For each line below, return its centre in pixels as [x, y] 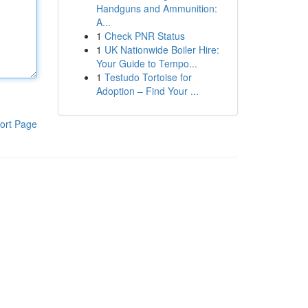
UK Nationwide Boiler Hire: [162, 49]
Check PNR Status [144, 36]
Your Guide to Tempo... [146, 63]
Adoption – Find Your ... [147, 91]
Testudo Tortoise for [148, 77]
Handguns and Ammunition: [156, 8]
